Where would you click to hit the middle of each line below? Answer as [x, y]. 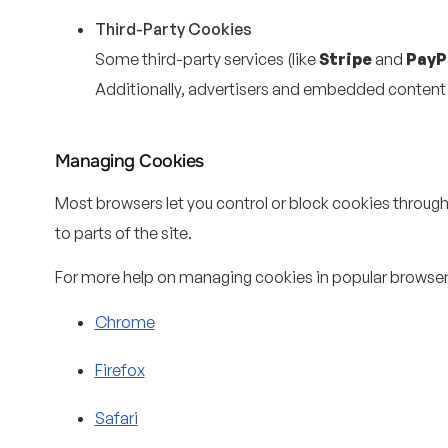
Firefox [119, 369]
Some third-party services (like [206, 58]
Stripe [345, 58]
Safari [116, 417]
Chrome [124, 321]
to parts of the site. [123, 232]
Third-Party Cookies [173, 28]
